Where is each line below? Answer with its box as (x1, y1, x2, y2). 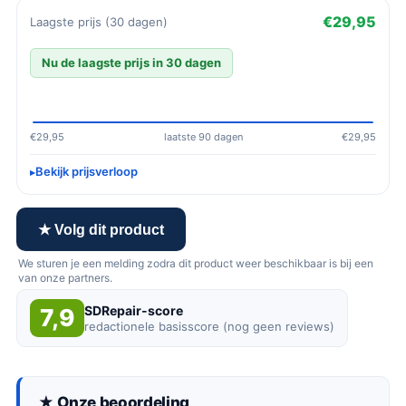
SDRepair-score (84, 303, 183, 318)
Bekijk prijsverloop (35, 164, 138, 179)
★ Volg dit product (38, 221, 164, 237)
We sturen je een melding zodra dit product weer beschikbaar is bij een (18, 256, 373, 270)
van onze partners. (18, 271, 112, 285)
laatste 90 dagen (163, 130, 243, 143)
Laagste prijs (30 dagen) (30, 14, 168, 29)
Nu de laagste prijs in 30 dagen (42, 55, 221, 70)
